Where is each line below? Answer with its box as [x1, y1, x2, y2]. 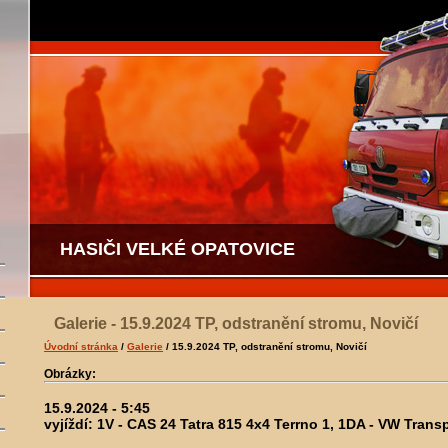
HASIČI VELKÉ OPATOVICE [60, 239, 295, 259]
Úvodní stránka [44, 341, 118, 352]
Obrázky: [44, 367, 96, 381]
